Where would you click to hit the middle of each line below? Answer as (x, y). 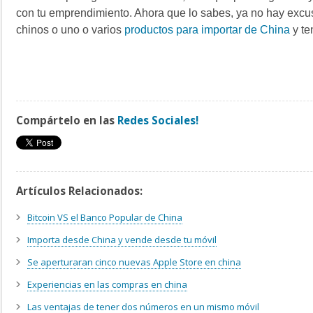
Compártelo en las (67, 121)
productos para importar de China (207, 30)
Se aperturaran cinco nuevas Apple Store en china (134, 262)
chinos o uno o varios (70, 30)
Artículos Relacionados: (79, 191)
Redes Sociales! (158, 121)
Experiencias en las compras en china (107, 285)
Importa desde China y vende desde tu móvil (122, 240)
